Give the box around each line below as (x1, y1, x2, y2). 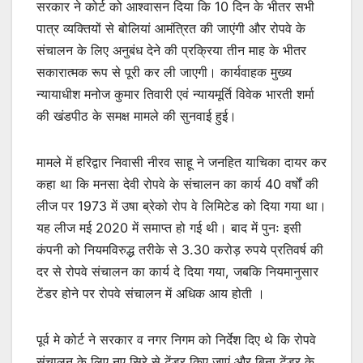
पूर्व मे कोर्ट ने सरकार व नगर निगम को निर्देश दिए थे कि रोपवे (36, 331, 316, 348)
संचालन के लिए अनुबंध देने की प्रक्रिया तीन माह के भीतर (36, 41, 306, 58)
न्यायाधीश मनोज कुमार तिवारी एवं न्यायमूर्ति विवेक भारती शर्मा (36, 85, 314, 102)
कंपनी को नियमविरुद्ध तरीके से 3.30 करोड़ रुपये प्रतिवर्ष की (36, 241, 323, 258)
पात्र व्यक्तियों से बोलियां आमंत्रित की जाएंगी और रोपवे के (36, 19, 305, 36)
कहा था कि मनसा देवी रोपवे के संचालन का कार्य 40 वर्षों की (36, 175, 318, 192)
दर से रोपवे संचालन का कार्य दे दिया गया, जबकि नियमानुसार (36, 263, 318, 280)
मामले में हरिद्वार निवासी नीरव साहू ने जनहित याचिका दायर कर (36, 153, 327, 170)
